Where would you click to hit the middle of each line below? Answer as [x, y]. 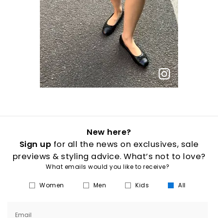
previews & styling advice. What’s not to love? [109, 156]
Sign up [35, 144]
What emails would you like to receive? [108, 167]
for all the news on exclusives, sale [125, 144]
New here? [109, 132]
